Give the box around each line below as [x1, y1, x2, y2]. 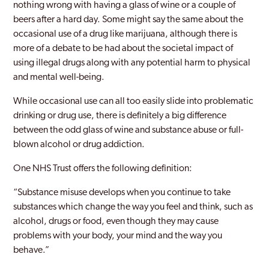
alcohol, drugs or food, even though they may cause [13, 217, 219, 226]
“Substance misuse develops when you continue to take [13, 188, 231, 198]
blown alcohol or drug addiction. [13, 140, 145, 150]
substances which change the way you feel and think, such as [13, 202, 253, 212]
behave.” [13, 246, 50, 255]
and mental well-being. [13, 73, 105, 82]
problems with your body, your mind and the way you [13, 231, 223, 241]
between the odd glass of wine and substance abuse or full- [13, 125, 244, 135]
